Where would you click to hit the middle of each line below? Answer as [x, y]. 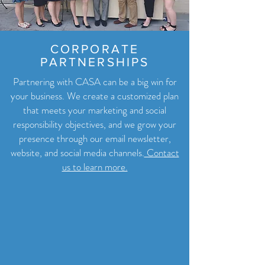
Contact [161, 153]
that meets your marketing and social [95, 110]
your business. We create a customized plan [95, 96]
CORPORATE [95, 49]
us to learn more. [95, 167]
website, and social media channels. [77, 153]
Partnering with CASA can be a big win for [95, 82]
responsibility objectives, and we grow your [95, 124]
